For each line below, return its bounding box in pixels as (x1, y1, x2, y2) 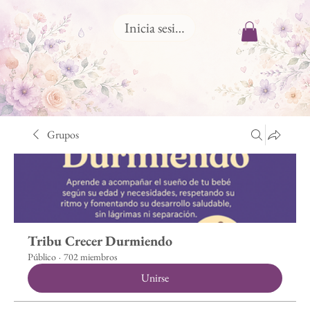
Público (28, 250, 56, 264)
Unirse (141, 271, 169, 286)
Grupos (47, 127, 79, 143)
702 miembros (64, 250, 118, 264)
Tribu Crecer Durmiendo (28, 232, 172, 250)
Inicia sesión (124, 19, 190, 37)
